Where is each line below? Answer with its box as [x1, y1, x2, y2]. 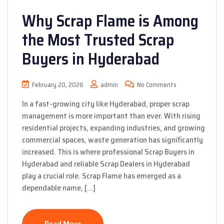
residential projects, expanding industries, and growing [22, 121, 205, 134]
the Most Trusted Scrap [22, 27, 174, 53]
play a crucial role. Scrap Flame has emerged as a [22, 169, 181, 182]
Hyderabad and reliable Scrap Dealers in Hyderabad [22, 157, 190, 170]
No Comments [135, 79, 176, 90]
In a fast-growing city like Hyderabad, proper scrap [22, 97, 189, 110]
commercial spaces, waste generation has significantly [22, 133, 203, 146]
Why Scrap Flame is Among [22, 8, 198, 34]
